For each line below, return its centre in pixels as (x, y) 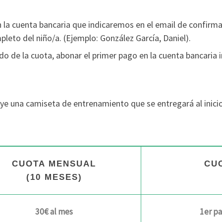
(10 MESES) (54, 177)
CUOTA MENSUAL (54, 164)
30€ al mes (54, 212)
